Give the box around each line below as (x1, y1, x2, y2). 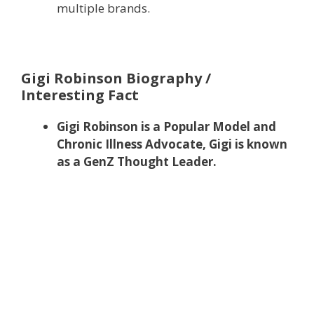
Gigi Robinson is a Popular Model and (57, 118, 276, 135)
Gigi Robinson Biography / (21, 68, 211, 88)
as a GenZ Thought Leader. (57, 153, 217, 170)
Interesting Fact (21, 85, 139, 104)
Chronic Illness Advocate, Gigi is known (57, 135, 287, 152)
